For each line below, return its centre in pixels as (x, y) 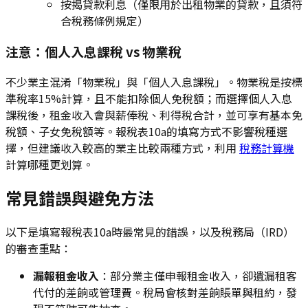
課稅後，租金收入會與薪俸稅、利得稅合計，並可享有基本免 (154, 114)
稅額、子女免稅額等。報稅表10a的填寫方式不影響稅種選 (146, 131)
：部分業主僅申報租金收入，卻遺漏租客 (198, 276)
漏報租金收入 (66, 276)
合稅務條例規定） (104, 21)
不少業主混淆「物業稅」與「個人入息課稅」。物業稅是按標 (154, 81)
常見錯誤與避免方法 (80, 198)
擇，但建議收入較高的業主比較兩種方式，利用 (122, 147)
